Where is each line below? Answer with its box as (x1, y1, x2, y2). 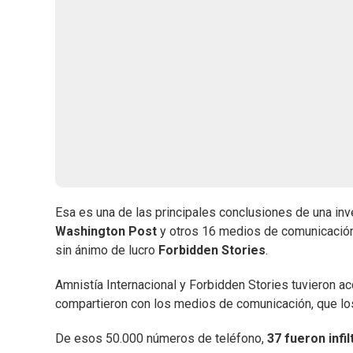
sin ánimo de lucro (55, 243, 158, 258)
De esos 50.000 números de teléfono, (55, 331, 267, 347)
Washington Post (55, 224, 157, 240)
